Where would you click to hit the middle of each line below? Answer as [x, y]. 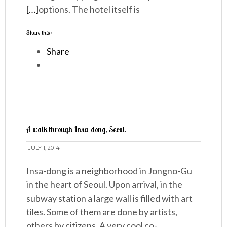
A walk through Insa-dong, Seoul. [77, 130]
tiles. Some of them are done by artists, [102, 212]
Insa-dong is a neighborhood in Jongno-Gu [109, 171]
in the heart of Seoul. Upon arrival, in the [105, 185]
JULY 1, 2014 [44, 148]
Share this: [39, 33]
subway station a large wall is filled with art [110, 198]
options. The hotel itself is [89, 9]
